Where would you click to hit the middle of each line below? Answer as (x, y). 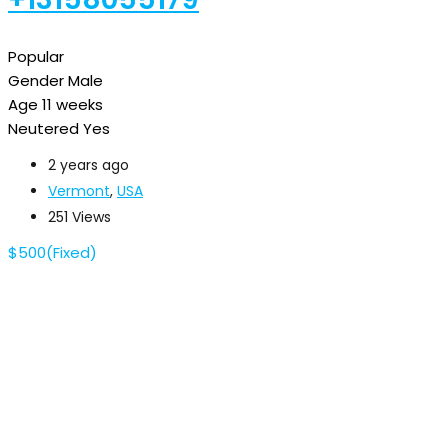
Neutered (43, 128)
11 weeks (72, 104)
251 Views (79, 216)
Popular (36, 56)
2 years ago (88, 164)
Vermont (79, 190)
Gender (36, 80)
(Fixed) (71, 252)
